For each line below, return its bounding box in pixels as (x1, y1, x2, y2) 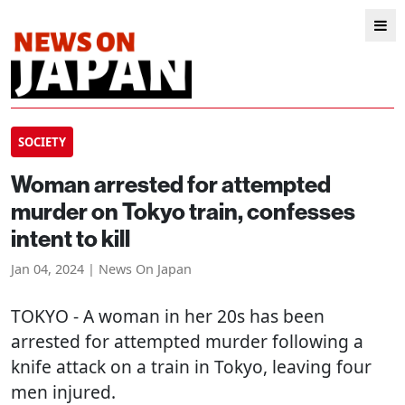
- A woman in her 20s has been (69, 304, 325, 328)
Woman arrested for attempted (11, 169, 331, 199)
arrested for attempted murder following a (11, 329, 363, 353)
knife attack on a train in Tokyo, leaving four (11, 354, 372, 379)
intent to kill (11, 223, 130, 253)
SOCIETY (18, 134, 66, 150)
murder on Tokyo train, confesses (11, 196, 355, 226)
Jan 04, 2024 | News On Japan (11, 260, 192, 278)
